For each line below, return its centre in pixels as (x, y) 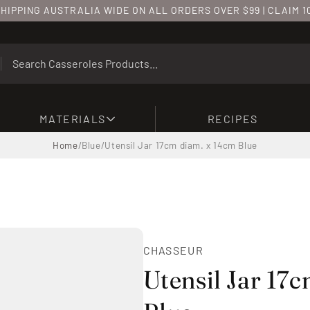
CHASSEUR (173, 250)
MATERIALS (73, 119)
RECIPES (232, 119)
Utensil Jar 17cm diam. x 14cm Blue (181, 145)
